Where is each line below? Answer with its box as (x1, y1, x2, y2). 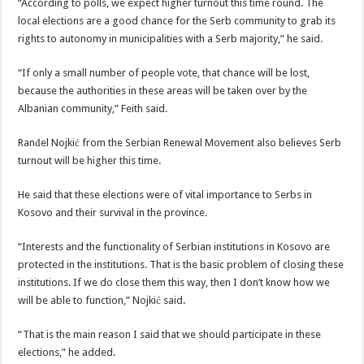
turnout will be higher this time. (18, 154, 162, 167)
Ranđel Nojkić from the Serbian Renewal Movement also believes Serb (18, 136, 342, 149)
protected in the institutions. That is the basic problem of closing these (18, 258, 344, 271)
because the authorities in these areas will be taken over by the (18, 84, 308, 97)
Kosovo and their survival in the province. (18, 206, 208, 219)
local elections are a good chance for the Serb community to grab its (18, 15, 336, 27)
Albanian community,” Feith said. (18, 102, 168, 115)
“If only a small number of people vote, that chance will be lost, (18, 67, 310, 79)
